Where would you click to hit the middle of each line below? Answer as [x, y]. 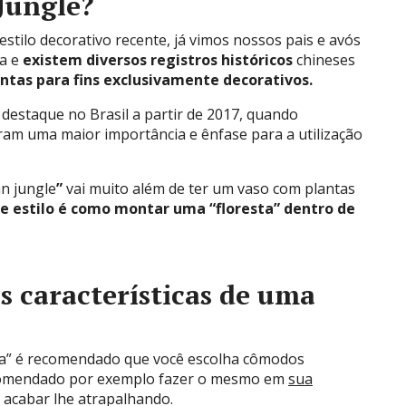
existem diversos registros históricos [158, 60]
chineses [324, 60]
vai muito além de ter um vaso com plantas [211, 188]
